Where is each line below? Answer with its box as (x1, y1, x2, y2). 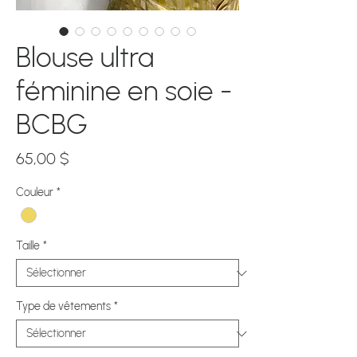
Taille (16, 239, 40, 253)
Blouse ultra (16, 41, 154, 75)
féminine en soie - (16, 74, 232, 108)
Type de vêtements (16, 300, 111, 314)
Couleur (16, 186, 53, 200)
